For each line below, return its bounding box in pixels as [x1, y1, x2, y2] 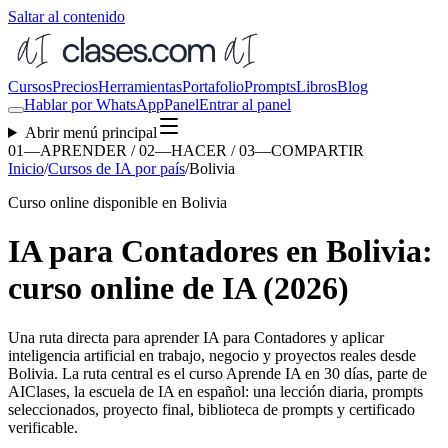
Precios [52, 78, 98, 95]
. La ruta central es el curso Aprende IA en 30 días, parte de [54, 364, 427, 382]
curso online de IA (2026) [8, 270, 349, 307]
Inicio [8, 160, 44, 177]
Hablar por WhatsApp [24, 96, 164, 113]
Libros [296, 78, 337, 95]
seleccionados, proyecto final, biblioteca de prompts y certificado [8, 400, 415, 418]
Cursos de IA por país [48, 160, 185, 177]
